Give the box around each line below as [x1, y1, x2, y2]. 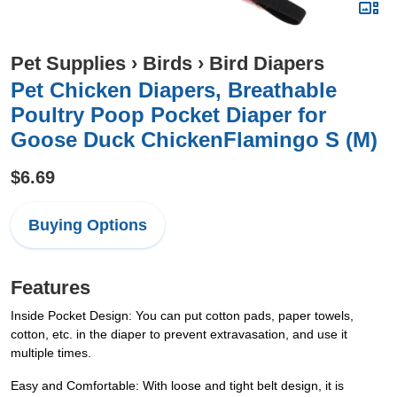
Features [11, 276, 90, 299]
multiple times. [11, 346, 91, 360]
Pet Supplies [11, 52, 126, 74]
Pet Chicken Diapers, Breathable [11, 78, 337, 102]
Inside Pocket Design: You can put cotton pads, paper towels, [11, 308, 354, 323]
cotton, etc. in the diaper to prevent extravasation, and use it [11, 327, 347, 341]
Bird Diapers [209, 52, 324, 74]
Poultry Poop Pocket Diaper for [11, 103, 326, 127]
